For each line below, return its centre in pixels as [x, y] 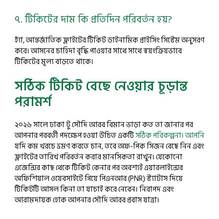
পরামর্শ [33, 102]
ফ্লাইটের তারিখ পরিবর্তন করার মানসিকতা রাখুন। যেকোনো [99, 157]
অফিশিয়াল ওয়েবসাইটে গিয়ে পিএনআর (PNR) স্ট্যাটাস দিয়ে [99, 178]
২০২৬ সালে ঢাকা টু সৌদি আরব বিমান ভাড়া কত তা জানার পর [104, 125]
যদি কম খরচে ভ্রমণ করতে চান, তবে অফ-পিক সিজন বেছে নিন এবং [109, 146]
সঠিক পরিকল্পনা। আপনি [170, 135]
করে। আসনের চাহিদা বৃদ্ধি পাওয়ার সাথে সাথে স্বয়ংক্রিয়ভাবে [98, 51]
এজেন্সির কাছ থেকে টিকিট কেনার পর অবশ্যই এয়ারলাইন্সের [99, 168]
